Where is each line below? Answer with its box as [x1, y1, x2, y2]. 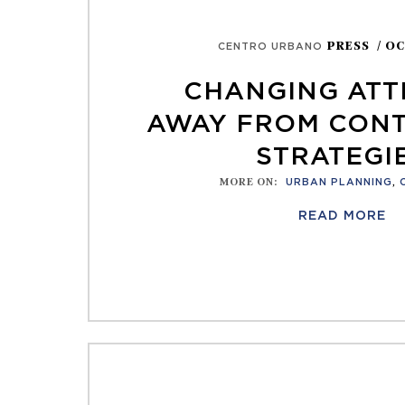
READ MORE [298, 210, 387, 222]
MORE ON [220, 175, 275, 188]
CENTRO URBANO [218, 42, 324, 52]
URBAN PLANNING [286, 177, 393, 187]
